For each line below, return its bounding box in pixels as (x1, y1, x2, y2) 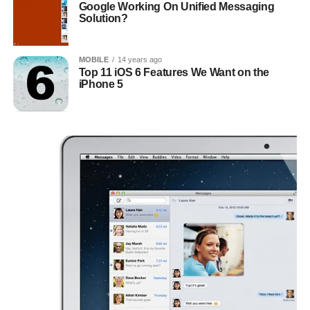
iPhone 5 (78, 78, 124, 91)
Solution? (78, 12, 128, 25)
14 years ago (117, 55, 162, 64)
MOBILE (78, 55, 109, 64)
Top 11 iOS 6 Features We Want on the (78, 66, 270, 79)
